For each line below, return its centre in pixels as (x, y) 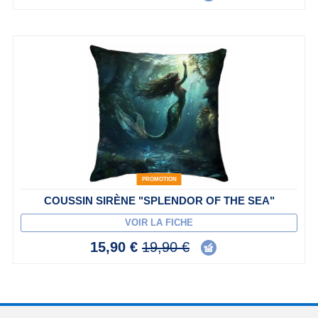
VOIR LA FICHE (159, 222)
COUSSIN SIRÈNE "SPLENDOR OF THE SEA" (159, 200)
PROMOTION (159, 179)
